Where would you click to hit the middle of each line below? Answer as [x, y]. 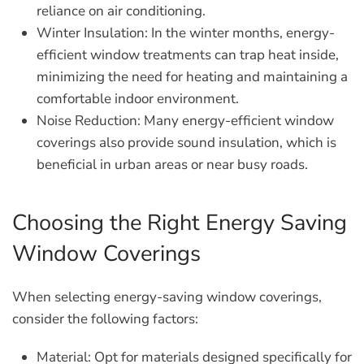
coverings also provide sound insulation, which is [186, 143]
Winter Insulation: [92, 33]
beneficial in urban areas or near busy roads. [172, 165]
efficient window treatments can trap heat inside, [188, 55]
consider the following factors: [105, 319]
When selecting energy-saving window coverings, [167, 297]
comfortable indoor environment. [138, 99]
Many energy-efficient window [237, 121]
